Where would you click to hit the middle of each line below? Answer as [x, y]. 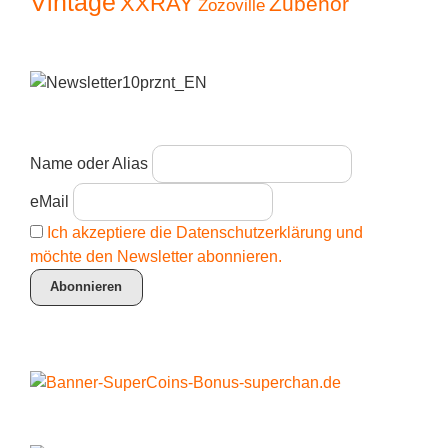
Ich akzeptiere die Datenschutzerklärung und [205, 232]
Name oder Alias [89, 163]
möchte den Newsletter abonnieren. [156, 256]
